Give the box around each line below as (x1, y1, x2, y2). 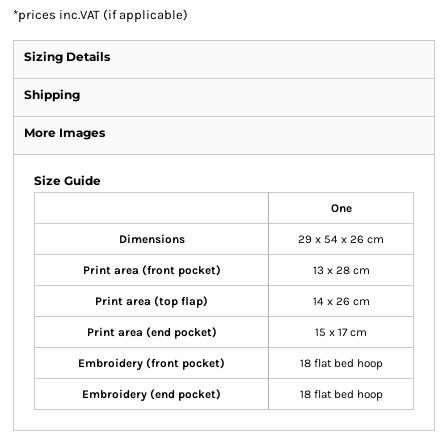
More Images (24, 125, 105, 140)
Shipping (24, 87, 80, 102)
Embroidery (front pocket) (78, 356, 225, 370)
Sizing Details (24, 49, 110, 64)
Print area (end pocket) (86, 325, 217, 339)
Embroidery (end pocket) (82, 387, 221, 401)
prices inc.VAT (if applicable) (18, 7, 188, 22)
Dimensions (118, 232, 185, 246)
